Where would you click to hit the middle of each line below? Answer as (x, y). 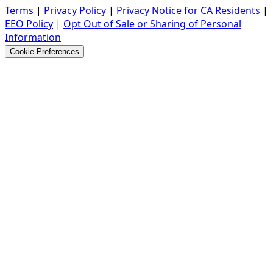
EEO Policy (29, 24)
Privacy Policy (75, 11)
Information (33, 37)
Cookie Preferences (44, 52)
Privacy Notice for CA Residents (188, 11)
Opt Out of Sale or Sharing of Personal (152, 24)
